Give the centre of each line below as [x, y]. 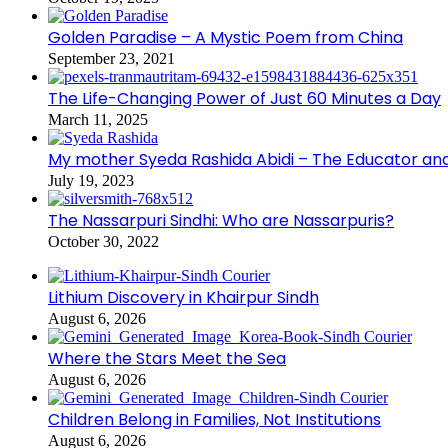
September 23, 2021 [111, 58]
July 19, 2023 [91, 180]
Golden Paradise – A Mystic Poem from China [225, 37]
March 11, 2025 [98, 119]
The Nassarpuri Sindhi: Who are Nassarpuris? [221, 220]
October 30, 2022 [103, 241]
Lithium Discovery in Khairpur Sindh [183, 297]
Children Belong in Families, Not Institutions [214, 419]
